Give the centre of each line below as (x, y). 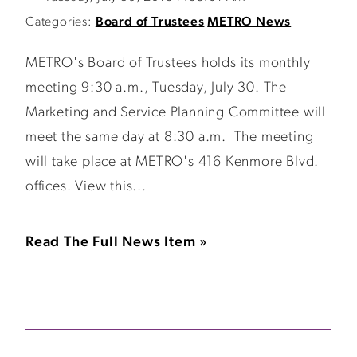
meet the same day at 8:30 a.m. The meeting (170, 137)
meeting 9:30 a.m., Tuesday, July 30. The (156, 88)
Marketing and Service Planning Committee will (176, 113)
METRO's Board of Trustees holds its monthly (168, 63)
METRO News (249, 22)
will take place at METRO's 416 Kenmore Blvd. (173, 162)
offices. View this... (86, 187)
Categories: (59, 22)
